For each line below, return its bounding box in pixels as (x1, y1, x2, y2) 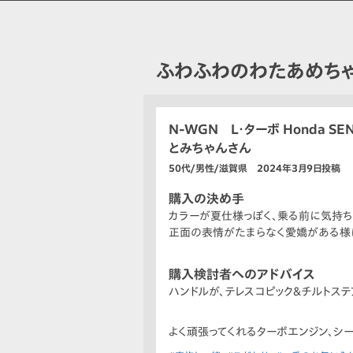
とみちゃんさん (169, 142, 251, 155)
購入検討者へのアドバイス (169, 268, 315, 281)
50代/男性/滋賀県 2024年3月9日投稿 (169, 163, 340, 173)
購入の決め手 (169, 192, 244, 206)
